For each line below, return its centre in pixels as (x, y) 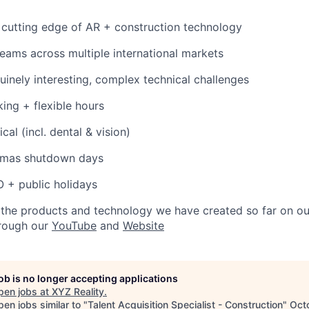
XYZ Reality (78, 291)
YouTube (74, 226)
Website (143, 226)
